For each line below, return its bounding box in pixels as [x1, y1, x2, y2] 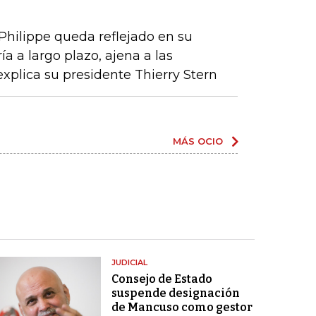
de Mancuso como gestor [111, 300, 253, 314]
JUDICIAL [111, 257, 147, 267]
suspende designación [111, 286, 240, 300]
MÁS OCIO [173, 135, 223, 147]
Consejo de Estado [111, 272, 212, 286]
